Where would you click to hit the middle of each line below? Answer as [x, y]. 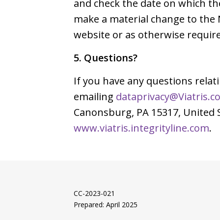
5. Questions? [106, 58]
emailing [95, 96]
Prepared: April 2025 [106, 205]
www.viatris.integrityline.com [141, 128]
